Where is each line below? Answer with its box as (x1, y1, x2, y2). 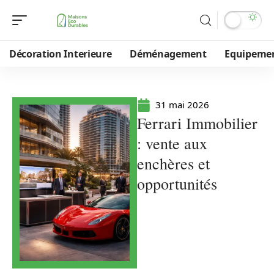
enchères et (137, 153, 210, 174)
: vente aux (137, 133, 207, 154)
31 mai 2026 (155, 98, 209, 111)
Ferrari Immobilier (137, 113, 257, 133)
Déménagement (130, 47, 207, 61)
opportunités (137, 173, 217, 194)
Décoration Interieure (9, 47, 112, 61)
